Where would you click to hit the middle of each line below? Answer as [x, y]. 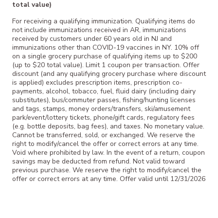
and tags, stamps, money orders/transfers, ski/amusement [101, 109]
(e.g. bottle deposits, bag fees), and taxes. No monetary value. [108, 126]
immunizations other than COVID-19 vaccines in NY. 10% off [106, 47]
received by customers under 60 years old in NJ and [92, 38]
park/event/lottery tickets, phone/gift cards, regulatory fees [103, 117]
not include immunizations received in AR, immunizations [99, 30]
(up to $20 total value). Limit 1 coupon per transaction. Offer [106, 65]
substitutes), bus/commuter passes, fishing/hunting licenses [104, 100]
